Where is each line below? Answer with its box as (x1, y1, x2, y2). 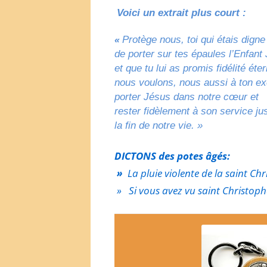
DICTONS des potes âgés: (114, 148, 230, 163)
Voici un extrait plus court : (117, 7, 246, 18)
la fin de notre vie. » (114, 119, 203, 131)
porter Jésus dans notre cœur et (114, 91, 259, 103)
